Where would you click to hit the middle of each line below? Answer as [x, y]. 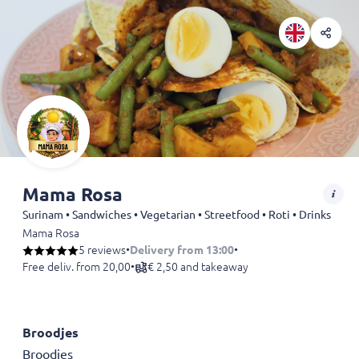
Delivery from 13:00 [182, 250]
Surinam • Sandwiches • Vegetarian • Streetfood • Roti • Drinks [177, 215]
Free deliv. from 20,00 [77, 267]
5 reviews [102, 250]
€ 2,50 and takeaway [198, 267]
